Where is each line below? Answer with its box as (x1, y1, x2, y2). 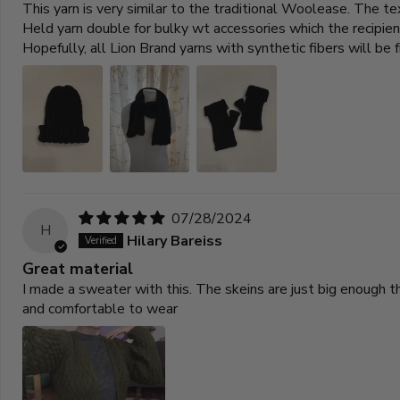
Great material (22, 258, 133, 280)
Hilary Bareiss (127, 230, 223, 251)
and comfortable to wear (22, 299, 178, 320)
